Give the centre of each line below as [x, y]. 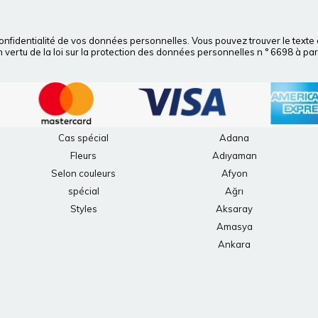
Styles [83, 209]
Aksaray [235, 209]
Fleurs [84, 156]
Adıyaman [234, 156]
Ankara [235, 245]
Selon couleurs [84, 174]
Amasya [234, 227]
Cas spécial [84, 138]
